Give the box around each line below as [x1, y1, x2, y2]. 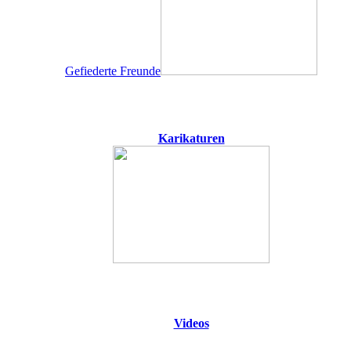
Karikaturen [157, 131, 225, 145]
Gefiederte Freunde [65, 63, 161, 78]
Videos [173, 316, 209, 330]
